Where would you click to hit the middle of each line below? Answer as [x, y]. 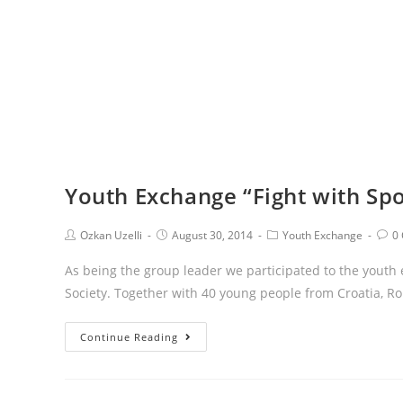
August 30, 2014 [212, 235]
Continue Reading [129, 337]
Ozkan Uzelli [111, 235]
